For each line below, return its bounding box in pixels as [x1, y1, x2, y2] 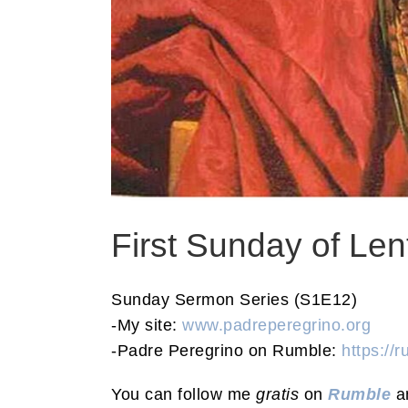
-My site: [111, 315, 182, 334]
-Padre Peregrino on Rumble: [111, 341, 342, 360]
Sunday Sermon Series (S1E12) [111, 290, 357, 309]
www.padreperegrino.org [182, 315, 371, 334]
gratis [256, 384, 299, 403]
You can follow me [111, 384, 256, 403]
